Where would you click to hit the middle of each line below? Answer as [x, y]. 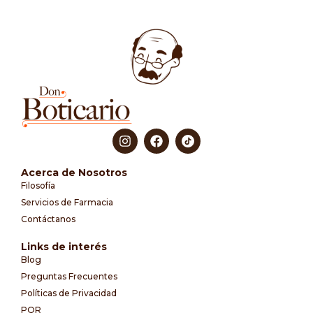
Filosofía [38, 185]
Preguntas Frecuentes [69, 276]
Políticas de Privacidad [69, 293]
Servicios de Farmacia [67, 202]
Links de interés [64, 246]
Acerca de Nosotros [74, 172]
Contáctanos [48, 219]
